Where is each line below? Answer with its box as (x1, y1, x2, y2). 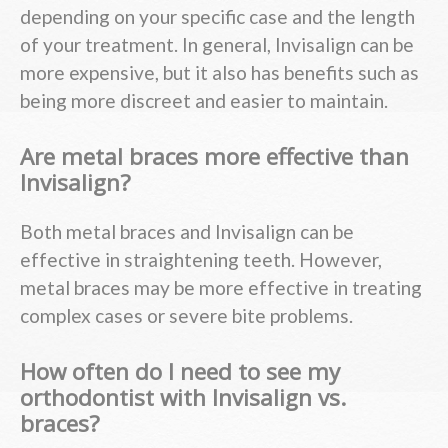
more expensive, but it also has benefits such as (20, 60, 419, 84)
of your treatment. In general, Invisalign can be (20, 32, 414, 56)
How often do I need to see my (20, 355, 340, 387)
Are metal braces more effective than (20, 140, 409, 172)
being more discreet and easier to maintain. (20, 88, 388, 112)
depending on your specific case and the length (20, 4, 415, 28)
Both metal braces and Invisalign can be (20, 220, 354, 244)
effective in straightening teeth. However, (20, 248, 382, 272)
